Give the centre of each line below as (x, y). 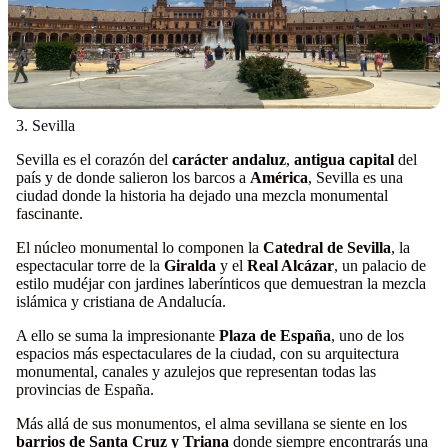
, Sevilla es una (355, 177)
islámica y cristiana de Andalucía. (121, 301)
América (279, 177)
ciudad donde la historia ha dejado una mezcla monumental (202, 195)
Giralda (190, 265)
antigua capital (344, 159)
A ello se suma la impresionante (117, 335)
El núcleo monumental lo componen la (139, 247)
